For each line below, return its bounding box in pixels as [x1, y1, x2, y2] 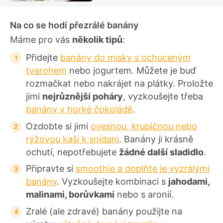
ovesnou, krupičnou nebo [91, 120, 197, 131]
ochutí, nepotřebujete [26, 146, 119, 157]
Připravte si [26, 163, 76, 174]
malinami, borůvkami [26, 189, 114, 200]
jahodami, [168, 176, 210, 187]
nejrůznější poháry [42, 91, 123, 102]
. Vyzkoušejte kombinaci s [57, 176, 168, 187]
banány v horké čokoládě [26, 104, 132, 115]
